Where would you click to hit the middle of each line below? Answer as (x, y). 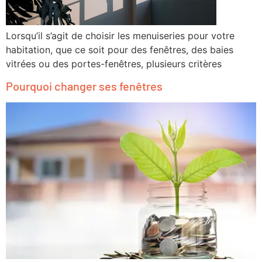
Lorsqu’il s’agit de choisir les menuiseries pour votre (120, 36)
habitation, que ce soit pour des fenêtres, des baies (120, 50)
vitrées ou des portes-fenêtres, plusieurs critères (114, 64)
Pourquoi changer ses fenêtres (84, 86)
